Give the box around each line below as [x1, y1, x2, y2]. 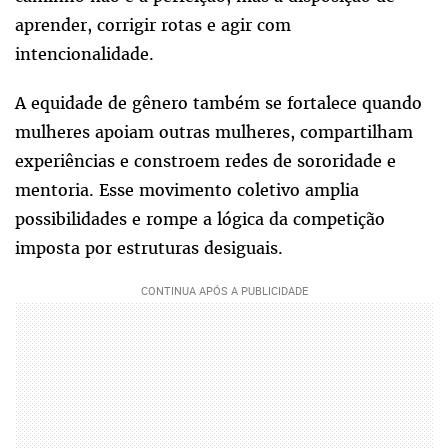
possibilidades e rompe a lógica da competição [15, 208, 385, 231]
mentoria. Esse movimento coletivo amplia [15, 179, 359, 202]
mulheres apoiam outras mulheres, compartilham [15, 121, 413, 144]
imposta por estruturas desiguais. [15, 237, 283, 260]
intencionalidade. [15, 43, 154, 66]
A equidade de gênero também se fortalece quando [15, 92, 422, 115]
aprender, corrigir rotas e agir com [15, 14, 291, 37]
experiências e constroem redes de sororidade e [15, 150, 396, 173]
